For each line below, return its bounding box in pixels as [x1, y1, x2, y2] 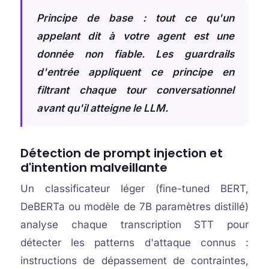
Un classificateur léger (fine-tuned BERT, [20, 183, 249, 195]
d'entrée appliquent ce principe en [36, 66, 235, 78]
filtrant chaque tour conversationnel [36, 84, 235, 96]
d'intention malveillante [20, 159, 168, 176]
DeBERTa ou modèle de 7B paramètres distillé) [20, 201, 249, 213]
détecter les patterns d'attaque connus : [20, 237, 249, 249]
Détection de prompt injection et [20, 145, 223, 162]
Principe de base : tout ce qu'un [36, 12, 235, 24]
